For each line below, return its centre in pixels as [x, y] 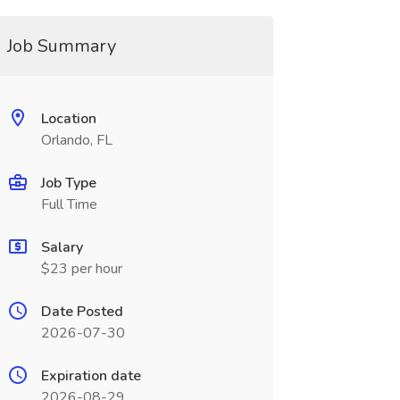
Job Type [68, 183]
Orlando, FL [76, 140]
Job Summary [61, 46]
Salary [62, 247]
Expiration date [91, 376]
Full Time [69, 204]
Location [68, 119]
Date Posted [82, 312]
